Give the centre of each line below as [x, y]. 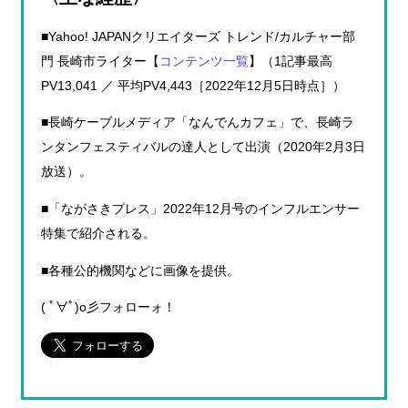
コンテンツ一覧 [204, 61]
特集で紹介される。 [99, 233]
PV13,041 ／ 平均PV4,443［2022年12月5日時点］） [194, 86]
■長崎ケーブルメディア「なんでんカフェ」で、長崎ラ [198, 123]
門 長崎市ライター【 [101, 61]
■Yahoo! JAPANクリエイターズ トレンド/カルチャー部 [199, 36]
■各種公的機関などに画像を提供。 [141, 270]
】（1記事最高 [291, 61]
